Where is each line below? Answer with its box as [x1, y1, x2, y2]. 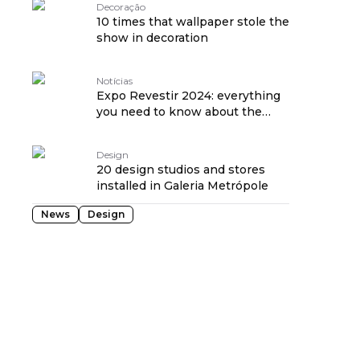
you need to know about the [96, 104, 262, 119]
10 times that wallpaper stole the [96, 14, 289, 29]
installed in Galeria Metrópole [96, 178, 268, 193]
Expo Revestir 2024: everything [96, 88, 280, 103]
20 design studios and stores [96, 162, 265, 177]
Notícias [96, 75, 133, 87]
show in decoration [96, 31, 208, 45]
